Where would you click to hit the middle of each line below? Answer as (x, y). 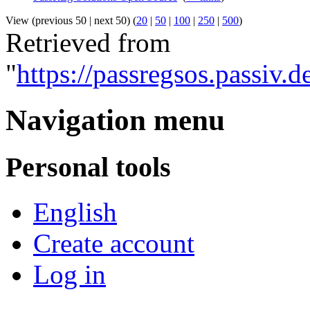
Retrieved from (88, 43)
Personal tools (88, 167)
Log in (70, 274)
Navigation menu (115, 120)
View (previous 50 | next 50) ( (71, 21)
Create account (114, 243)
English (75, 212)
